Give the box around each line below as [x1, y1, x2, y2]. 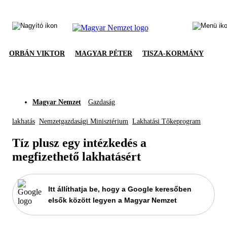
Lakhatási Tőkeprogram [132, 118, 201, 125]
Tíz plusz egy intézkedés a [12, 136, 146, 149]
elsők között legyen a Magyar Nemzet [48, 196, 177, 204]
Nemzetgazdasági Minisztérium [39, 118, 128, 125]
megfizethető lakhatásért [12, 149, 141, 163]
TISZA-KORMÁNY [142, 50, 204, 57]
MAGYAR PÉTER [75, 50, 132, 57]
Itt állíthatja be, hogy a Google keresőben [48, 184, 192, 193]
